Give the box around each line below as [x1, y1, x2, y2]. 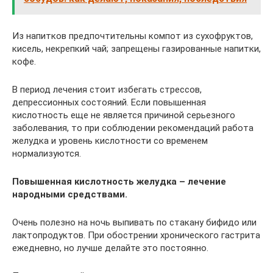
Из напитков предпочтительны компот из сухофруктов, [12, 30, 253, 41]
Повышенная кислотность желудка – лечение [12, 175, 226, 187]
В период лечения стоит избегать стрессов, [12, 83, 202, 95]
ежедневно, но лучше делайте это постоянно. [12, 242, 208, 253]
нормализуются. [12, 147, 81, 159]
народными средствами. [12, 188, 127, 200]
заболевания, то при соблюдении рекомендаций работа [12, 122, 253, 133]
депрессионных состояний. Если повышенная [12, 96, 206, 108]
